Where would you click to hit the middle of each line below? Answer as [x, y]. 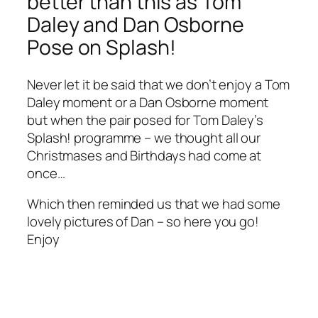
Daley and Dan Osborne [136, 25]
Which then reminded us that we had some [154, 204]
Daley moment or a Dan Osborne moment [148, 102]
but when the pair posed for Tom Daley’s [146, 120]
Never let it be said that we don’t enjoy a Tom [159, 84]
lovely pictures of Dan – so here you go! [143, 222]
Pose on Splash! [102, 48]
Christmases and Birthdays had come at [144, 155]
